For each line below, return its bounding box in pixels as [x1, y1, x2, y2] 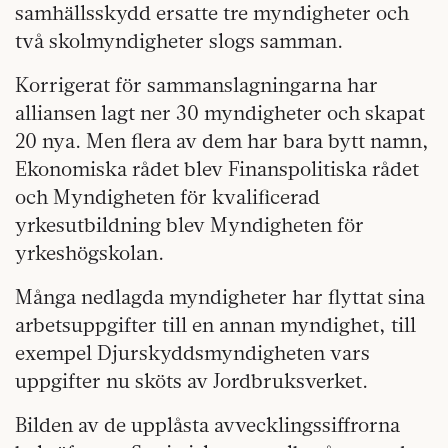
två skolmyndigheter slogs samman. [15, 28, 343, 54]
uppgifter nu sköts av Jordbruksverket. [15, 368, 368, 394]
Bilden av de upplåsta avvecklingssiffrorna [15, 412, 400, 438]
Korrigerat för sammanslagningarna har [15, 72, 378, 98]
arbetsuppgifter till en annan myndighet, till [15, 312, 416, 338]
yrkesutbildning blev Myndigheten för [15, 212, 364, 238]
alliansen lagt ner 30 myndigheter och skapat [15, 100, 425, 126]
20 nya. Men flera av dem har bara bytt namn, [15, 128, 429, 154]
